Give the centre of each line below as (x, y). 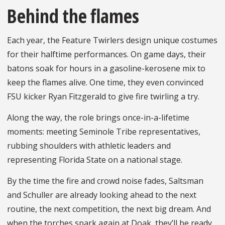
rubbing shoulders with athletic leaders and (89, 145)
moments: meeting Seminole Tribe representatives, (104, 131)
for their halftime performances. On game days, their (106, 54)
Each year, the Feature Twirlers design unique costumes (112, 40)
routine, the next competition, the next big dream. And (109, 209)
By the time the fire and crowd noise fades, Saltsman (105, 181)
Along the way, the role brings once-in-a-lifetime (98, 117)
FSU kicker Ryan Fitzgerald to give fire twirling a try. (103, 96)
